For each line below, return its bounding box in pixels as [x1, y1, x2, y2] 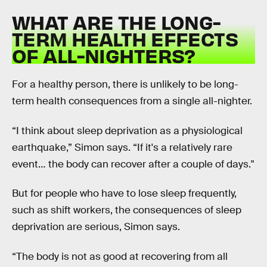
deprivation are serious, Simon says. [12, 221, 180, 234]
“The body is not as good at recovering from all [12, 250, 228, 263]
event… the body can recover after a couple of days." [12, 157, 254, 170]
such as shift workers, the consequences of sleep [12, 204, 241, 217]
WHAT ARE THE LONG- [12, 9, 221, 34]
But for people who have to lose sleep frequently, [12, 187, 237, 200]
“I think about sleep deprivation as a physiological [12, 124, 243, 137]
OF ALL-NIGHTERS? [12, 42, 195, 67]
